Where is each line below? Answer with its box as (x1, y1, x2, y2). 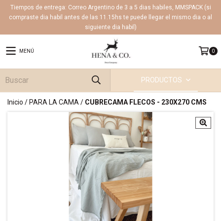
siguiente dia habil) (84, 24, 137, 31)
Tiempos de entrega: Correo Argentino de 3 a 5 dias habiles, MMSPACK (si (10, 4, 211, 11)
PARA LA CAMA (29, 98, 79, 107)
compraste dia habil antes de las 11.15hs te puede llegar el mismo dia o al (9, 14, 212, 21)
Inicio (7, 98, 23, 107)
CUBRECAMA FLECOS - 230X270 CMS (85, 98, 207, 107)
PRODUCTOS (141, 76, 184, 84)
